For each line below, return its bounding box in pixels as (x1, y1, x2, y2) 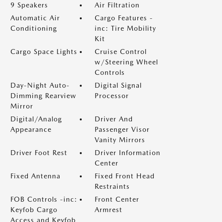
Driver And (95, 115, 133, 123)
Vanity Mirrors (95, 136, 145, 144)
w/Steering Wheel (95, 58, 158, 66)
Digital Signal (95, 81, 142, 89)
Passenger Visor (95, 125, 150, 133)
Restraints (95, 182, 130, 190)
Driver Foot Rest (10, 149, 67, 157)
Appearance (10, 125, 52, 133)
